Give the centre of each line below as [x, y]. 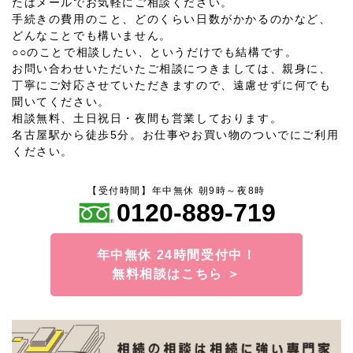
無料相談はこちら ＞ [176, 274]
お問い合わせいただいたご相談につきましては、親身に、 [172, 69]
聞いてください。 [61, 102]
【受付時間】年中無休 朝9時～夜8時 [176, 191]
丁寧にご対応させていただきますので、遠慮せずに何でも [172, 85]
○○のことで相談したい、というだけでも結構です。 [155, 52]
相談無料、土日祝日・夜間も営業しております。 [147, 118]
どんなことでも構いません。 [92, 35]
